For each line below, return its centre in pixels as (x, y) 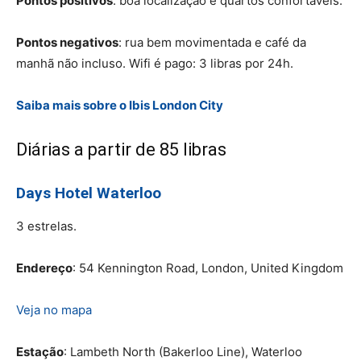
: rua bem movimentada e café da (212, 42)
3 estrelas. (46, 226)
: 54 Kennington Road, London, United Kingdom (208, 268)
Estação (40, 351)
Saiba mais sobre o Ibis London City (120, 105)
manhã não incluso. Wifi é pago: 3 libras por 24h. (155, 63)
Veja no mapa (54, 309)
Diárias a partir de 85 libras (121, 149)
